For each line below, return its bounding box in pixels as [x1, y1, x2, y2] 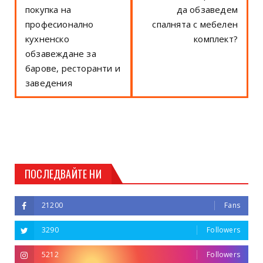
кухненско [25, 32, 69, 45]
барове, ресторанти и [25, 62, 120, 74]
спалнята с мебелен [152, 18, 238, 30]
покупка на [25, 3, 71, 15]
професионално [25, 18, 94, 30]
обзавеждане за [25, 47, 96, 59]
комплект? [194, 32, 238, 45]
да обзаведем [176, 3, 238, 15]
